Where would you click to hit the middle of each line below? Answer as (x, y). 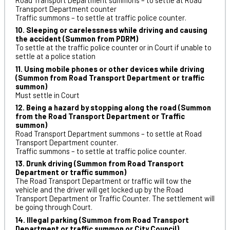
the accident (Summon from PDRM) (76, 39)
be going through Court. (54, 207)
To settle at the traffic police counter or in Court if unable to (113, 47)
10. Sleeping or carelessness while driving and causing (111, 30)
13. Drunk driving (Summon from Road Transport (99, 164)
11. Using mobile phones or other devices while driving (110, 69)
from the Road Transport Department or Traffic (100, 116)
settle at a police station (55, 56)
